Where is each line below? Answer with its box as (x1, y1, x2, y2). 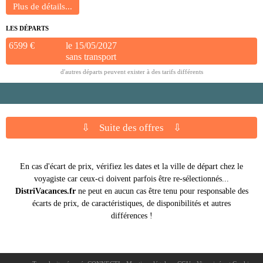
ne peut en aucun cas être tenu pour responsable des (75, 187, 248, 196)
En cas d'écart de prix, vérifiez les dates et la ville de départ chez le (20, 162, 243, 171)
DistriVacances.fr (15, 187, 76, 196)
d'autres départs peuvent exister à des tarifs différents (60, 68, 204, 76)
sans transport (66, 52, 117, 62)
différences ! (110, 211, 153, 221)
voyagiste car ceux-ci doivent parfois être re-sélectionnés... (34, 174, 229, 184)
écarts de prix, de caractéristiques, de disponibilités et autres (32, 199, 231, 208)
